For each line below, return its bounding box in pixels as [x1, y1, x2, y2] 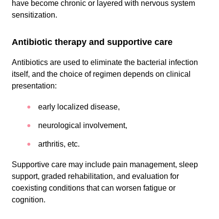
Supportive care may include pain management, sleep [12, 160, 198, 169]
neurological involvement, [38, 121, 129, 130]
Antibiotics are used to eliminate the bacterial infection [12, 58, 198, 66]
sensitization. [12, 11, 57, 19]
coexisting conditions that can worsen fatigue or [12, 184, 175, 192]
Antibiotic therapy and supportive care [12, 37, 173, 47]
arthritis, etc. [38, 140, 82, 148]
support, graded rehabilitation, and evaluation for [12, 172, 179, 180]
